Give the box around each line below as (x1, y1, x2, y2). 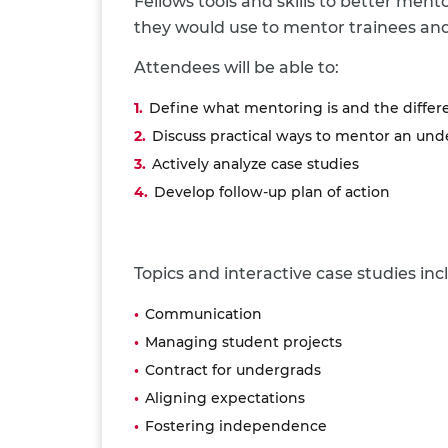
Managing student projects (145, 331, 343, 351)
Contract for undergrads (145, 359, 322, 379)
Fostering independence (145, 415, 328, 435)
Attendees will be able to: (134, 55, 339, 77)
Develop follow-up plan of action (154, 181, 391, 201)
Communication (145, 303, 263, 323)
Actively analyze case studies (152, 153, 360, 173)
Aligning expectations (145, 387, 306, 407)
